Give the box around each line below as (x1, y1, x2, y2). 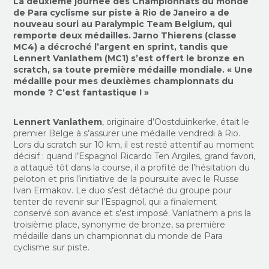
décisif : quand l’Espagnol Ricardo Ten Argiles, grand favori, (13, 151, 256, 162)
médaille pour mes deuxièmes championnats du (13, 76, 234, 86)
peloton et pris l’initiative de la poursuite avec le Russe (13, 174, 240, 184)
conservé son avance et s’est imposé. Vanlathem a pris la (13, 208, 252, 219)
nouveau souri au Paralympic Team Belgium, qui (13, 19, 232, 29)
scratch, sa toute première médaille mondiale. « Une (13, 64, 253, 75)
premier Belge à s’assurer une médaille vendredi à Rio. (13, 128, 241, 139)
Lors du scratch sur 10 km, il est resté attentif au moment (13, 139, 255, 150)
